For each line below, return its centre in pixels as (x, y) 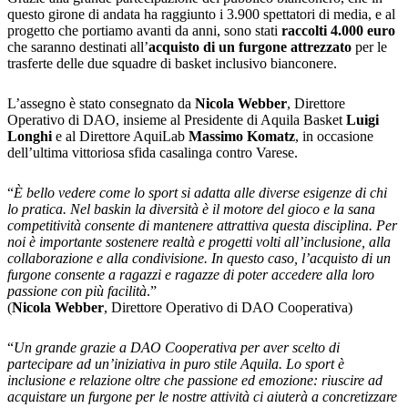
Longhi (30, 137)
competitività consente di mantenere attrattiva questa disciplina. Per (202, 226)
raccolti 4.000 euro (338, 31)
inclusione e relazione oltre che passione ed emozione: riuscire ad (195, 381)
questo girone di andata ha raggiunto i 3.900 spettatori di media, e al (201, 15)
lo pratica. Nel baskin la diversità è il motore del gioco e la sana (191, 209)
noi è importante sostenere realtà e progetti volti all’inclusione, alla (199, 242)
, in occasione (334, 137)
